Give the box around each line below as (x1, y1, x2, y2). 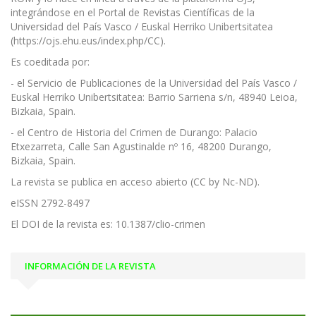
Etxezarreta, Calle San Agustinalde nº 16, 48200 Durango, (11, 140, 272, 153)
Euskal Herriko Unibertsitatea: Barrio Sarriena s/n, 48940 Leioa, (11, 90, 298, 104)
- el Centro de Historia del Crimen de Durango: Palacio (11, 126, 257, 139)
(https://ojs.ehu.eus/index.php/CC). (11, 34, 166, 47)
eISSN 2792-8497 (11, 196, 90, 209)
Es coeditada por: (11, 55, 90, 68)
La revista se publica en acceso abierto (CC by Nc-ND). (11, 175, 260, 188)
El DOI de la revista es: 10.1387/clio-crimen (11, 217, 205, 231)
